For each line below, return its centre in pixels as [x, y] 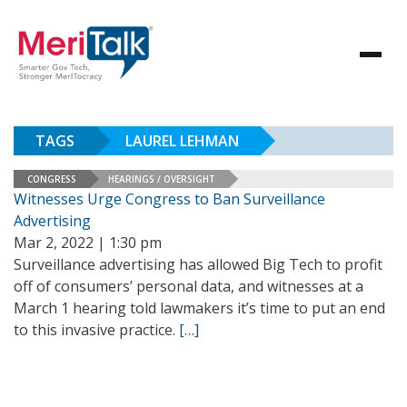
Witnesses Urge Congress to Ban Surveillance [169, 199]
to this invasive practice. [96, 330]
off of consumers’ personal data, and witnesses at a [189, 286]
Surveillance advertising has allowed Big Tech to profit [198, 264]
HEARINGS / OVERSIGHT [162, 179]
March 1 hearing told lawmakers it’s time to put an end [199, 308]
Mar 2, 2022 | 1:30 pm [88, 243]
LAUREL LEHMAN [182, 141]
